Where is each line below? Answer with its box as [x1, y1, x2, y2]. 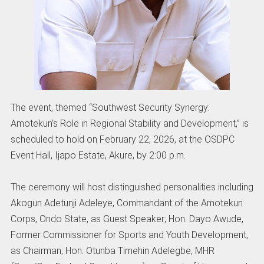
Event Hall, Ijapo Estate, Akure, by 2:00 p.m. [10, 149, 186, 161]
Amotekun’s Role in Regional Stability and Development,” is [10, 117, 249, 129]
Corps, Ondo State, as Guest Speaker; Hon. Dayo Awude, [10, 213, 243, 225]
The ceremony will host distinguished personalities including [10, 181, 253, 193]
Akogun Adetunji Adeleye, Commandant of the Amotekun [10, 197, 243, 209]
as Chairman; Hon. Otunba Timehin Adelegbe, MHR [10, 245, 214, 256]
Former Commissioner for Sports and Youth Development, [10, 229, 248, 240]
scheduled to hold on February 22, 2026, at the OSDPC [10, 133, 235, 145]
